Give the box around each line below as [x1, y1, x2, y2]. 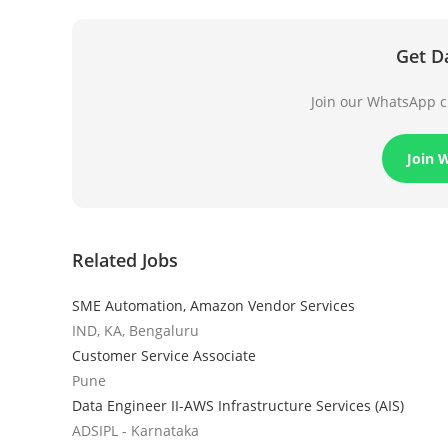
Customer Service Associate [72, 345, 256, 365]
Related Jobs [72, 247, 178, 272]
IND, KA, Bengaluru [72, 320, 199, 340]
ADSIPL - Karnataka [72, 420, 199, 440]
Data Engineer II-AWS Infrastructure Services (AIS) [72, 395, 404, 415]
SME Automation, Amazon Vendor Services [72, 295, 355, 315]
